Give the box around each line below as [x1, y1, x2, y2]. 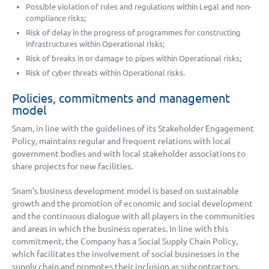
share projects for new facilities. [12, 162, 133, 172]
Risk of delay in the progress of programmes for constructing [26, 28, 241, 37]
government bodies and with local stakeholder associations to [12, 149, 246, 159]
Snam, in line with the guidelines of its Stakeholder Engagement [12, 124, 254, 134]
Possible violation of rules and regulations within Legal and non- [26, 2, 252, 11]
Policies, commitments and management [12, 91, 230, 106]
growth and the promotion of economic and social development [12, 199, 253, 209]
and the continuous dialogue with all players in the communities [12, 211, 255, 222]
